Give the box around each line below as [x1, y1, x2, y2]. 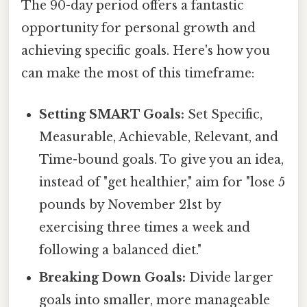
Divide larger [186, 269, 274, 285]
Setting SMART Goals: [39, 106, 185, 122]
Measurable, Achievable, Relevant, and [39, 129, 279, 145]
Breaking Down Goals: [39, 269, 186, 285]
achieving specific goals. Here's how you [21, 43, 270, 59]
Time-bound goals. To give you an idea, [39, 151, 284, 167]
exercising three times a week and [39, 219, 251, 235]
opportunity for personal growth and [21, 21, 256, 36]
